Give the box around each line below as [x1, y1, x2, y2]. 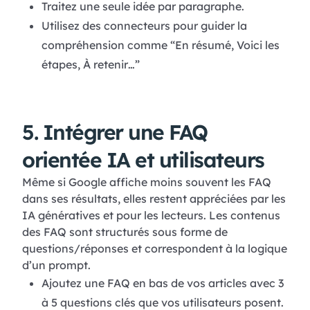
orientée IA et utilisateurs [22, 147, 264, 174]
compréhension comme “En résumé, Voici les [41, 38, 280, 53]
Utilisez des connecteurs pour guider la [41, 19, 247, 33]
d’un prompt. [22, 258, 91, 273]
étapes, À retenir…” [41, 57, 143, 72]
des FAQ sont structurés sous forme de [22, 225, 228, 239]
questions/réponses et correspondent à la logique [22, 241, 287, 256]
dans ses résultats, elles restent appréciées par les [22, 192, 286, 206]
